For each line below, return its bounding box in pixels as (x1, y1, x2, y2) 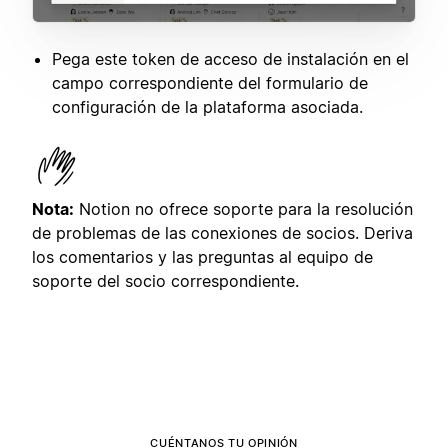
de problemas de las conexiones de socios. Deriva (32, 222, 413, 243)
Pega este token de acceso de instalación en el (52, 48, 409, 69)
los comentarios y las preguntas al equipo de (32, 246, 373, 267)
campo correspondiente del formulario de (52, 72, 368, 93)
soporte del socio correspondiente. (32, 270, 299, 291)
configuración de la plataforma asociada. (52, 96, 363, 117)
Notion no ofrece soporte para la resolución (74, 198, 413, 219)
